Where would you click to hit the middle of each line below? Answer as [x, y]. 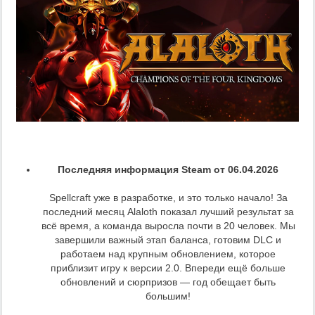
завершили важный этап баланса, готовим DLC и [168, 239]
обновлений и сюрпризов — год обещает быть [168, 282]
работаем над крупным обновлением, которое [168, 253]
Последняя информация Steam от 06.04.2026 [168, 169]
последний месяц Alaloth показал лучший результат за [168, 211]
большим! [168, 296]
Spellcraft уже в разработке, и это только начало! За [168, 197]
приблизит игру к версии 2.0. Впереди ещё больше [168, 268]
